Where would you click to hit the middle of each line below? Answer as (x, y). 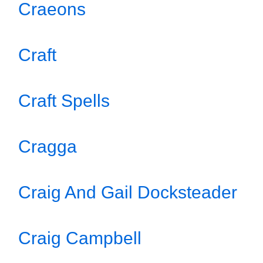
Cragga (48, 146)
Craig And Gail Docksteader (128, 192)
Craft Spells (64, 101)
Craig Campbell (80, 238)
